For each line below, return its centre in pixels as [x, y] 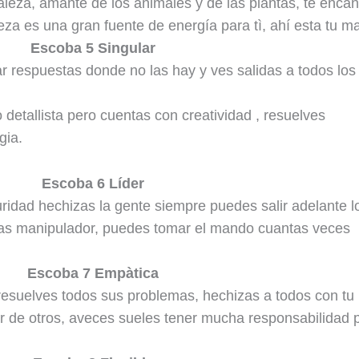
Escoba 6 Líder [93, 183]
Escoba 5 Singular [93, 48]
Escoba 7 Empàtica [93, 273]
